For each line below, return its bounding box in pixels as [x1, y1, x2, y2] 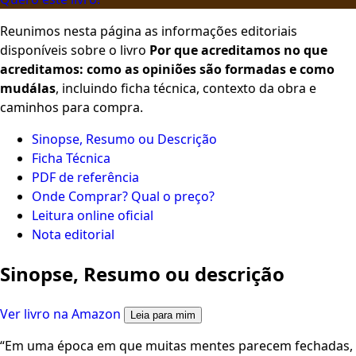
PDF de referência [32, 168, 139, 186]
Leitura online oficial [32, 206, 153, 224]
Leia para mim [130, 308, 195, 321]
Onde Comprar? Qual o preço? [32, 187, 215, 205]
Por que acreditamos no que [149, 41, 327, 59]
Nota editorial [32, 225, 114, 243]
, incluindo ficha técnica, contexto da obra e [56, 79, 316, 97]
